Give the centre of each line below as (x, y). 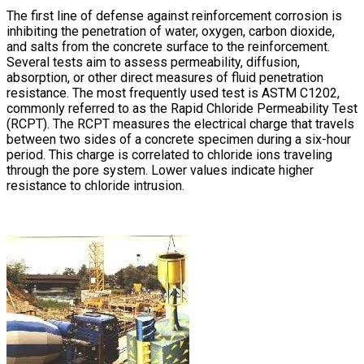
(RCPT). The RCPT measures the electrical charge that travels (180, 124)
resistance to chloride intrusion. (95, 186)
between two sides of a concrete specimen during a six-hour (179, 140)
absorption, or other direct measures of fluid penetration (165, 78)
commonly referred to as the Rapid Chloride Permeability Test (182, 109)
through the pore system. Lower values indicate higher (160, 171)
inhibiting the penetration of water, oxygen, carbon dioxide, (171, 32)
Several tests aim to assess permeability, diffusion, (153, 63)
